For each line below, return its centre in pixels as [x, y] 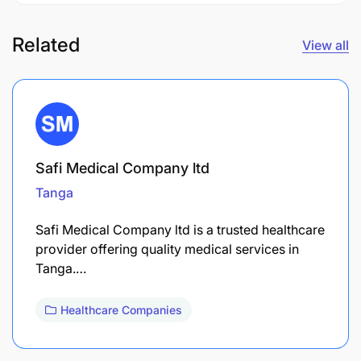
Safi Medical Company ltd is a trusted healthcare [180, 229]
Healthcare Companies [121, 309]
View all [326, 45]
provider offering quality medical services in [167, 249]
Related [46, 44]
